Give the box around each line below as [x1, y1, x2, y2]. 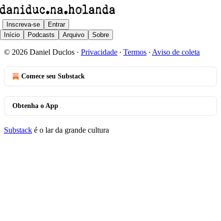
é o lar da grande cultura [32, 126, 109, 134]
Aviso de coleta [152, 48, 200, 56]
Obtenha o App [12, 102, 58, 110]
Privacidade [81, 48, 117, 56]
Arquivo [63, 31, 84, 38]
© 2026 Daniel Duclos [4, 48, 74, 56]
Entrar [48, 20, 65, 28]
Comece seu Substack [21, 73, 85, 80]
